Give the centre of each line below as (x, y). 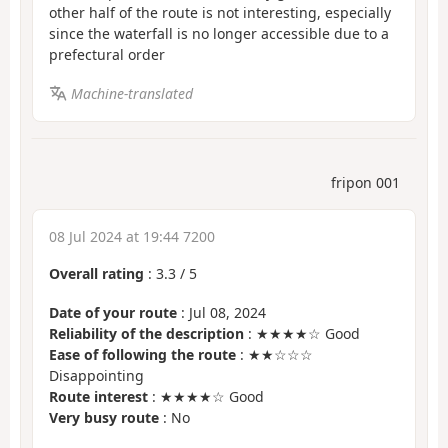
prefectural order (107, 55)
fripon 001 (365, 183)
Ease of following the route (142, 354)
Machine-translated (131, 93)
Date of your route (113, 312)
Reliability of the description (146, 333)
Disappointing (96, 375)
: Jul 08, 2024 (221, 312)
